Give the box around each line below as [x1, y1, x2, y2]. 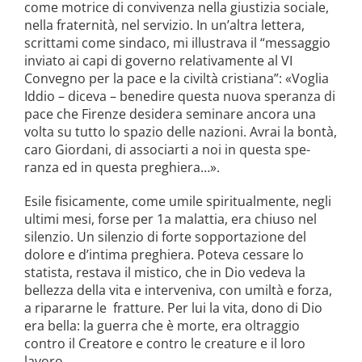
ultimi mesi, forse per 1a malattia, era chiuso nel [23, 209, 317, 228]
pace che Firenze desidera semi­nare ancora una [23, 104, 316, 123]
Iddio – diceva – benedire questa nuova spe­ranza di [23, 86, 335, 105]
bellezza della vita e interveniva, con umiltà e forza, [23, 280, 332, 299]
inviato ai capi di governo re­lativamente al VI [23, 51, 293, 69]
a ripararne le [23, 298, 110, 317]
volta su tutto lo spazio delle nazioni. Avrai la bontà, [23, 122, 337, 141]
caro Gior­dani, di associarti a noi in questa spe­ [23, 140, 310, 158]
